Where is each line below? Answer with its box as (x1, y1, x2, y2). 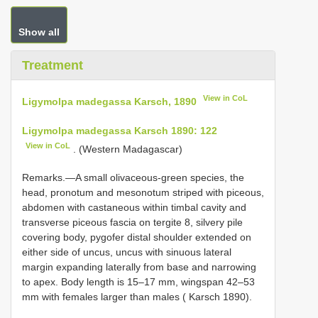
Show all (18, 26, 60, 38)
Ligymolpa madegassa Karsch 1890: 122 (22, 124, 217, 136)
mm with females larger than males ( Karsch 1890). (22, 291, 252, 303)
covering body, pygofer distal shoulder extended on (22, 231, 251, 243)
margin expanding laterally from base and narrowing (22, 261, 256, 273)
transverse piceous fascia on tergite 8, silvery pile (22, 216, 243, 229)
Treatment (22, 58, 83, 72)
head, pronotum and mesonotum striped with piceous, (22, 187, 264, 199)
